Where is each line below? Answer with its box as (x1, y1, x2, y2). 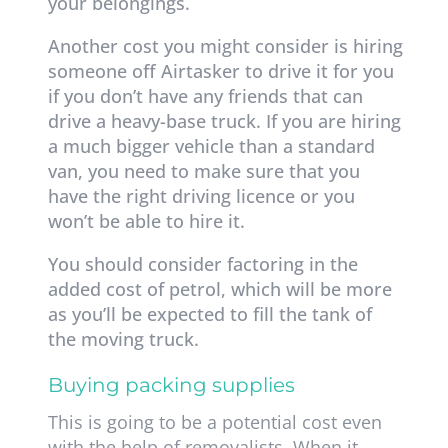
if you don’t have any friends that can (47, 84, 363, 109)
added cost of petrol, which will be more (47, 277, 392, 302)
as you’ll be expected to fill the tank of (47, 302, 372, 327)
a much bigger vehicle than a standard (47, 134, 375, 159)
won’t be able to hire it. (47, 209, 245, 234)
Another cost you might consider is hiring (47, 34, 403, 59)
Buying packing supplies (47, 373, 295, 398)
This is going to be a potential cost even (47, 410, 382, 435)
